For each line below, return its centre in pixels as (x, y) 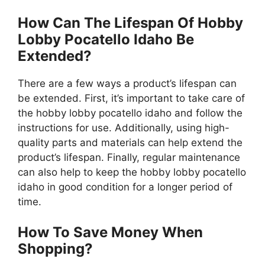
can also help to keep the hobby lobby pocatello (132, 172)
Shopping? (55, 249)
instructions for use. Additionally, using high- (124, 127)
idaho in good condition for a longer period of (125, 187)
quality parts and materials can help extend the (130, 142)
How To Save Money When (110, 232)
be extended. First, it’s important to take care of (131, 98)
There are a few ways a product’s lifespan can (127, 83)
